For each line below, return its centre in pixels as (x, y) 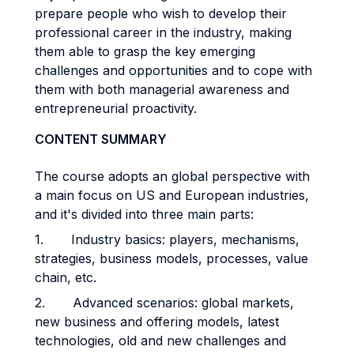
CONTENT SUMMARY (101, 139)
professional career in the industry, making (163, 32)
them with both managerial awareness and (162, 89)
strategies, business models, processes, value (171, 258)
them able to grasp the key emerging (145, 51)
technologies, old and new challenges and (160, 341)
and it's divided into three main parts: (144, 214)
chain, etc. (66, 277)
